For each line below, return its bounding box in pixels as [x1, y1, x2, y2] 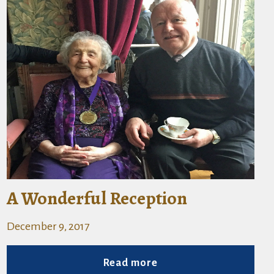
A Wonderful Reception [6, 185, 187, 210]
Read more [103, 257, 158, 268]
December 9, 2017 [6, 220, 89, 232]
